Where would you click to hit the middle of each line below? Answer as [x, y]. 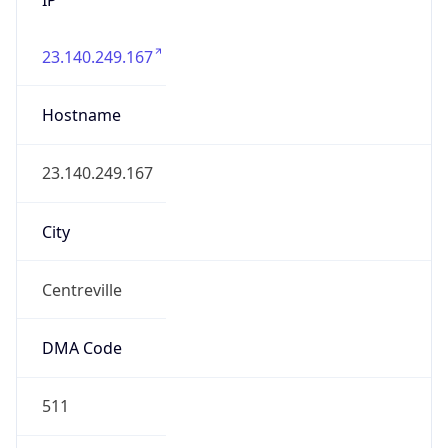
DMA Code [81, 348]
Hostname [81, 115]
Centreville [81, 289]
